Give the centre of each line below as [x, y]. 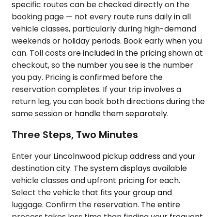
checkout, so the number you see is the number [102, 65]
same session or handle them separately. [90, 113]
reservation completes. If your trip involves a [96, 89]
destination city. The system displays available [99, 168]
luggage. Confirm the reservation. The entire [96, 204]
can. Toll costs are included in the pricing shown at [107, 53]
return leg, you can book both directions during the [108, 101]
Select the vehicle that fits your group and [92, 192]
